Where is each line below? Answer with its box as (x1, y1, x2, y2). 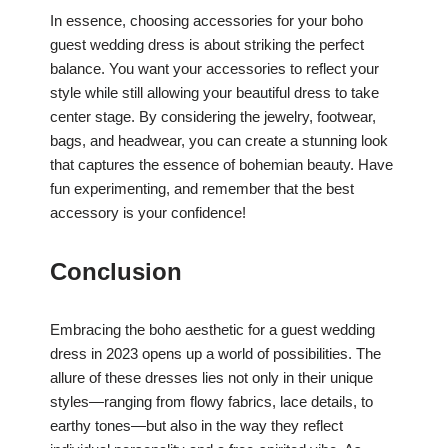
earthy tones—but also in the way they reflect (50, 416, 343, 434)
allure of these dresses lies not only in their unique (50, 368, 373, 386)
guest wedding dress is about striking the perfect (50, 35, 364, 53)
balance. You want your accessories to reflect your (50, 59, 379, 77)
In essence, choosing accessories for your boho (50, 11, 363, 29)
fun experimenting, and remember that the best (50, 179, 354, 197)
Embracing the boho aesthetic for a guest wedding (50, 320, 375, 338)
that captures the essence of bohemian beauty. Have (50, 155, 393, 173)
